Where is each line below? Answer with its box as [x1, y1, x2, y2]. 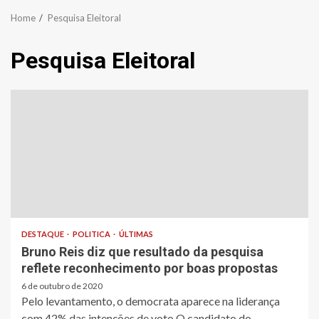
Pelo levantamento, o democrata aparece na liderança [21, 293, 280, 308]
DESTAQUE [21, 229, 66, 239]
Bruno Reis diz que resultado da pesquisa [21, 244, 263, 259]
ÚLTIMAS [119, 229, 153, 239]
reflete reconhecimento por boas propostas [21, 260, 278, 276]
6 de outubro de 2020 [21, 280, 103, 291]
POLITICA [73, 229, 112, 239]
